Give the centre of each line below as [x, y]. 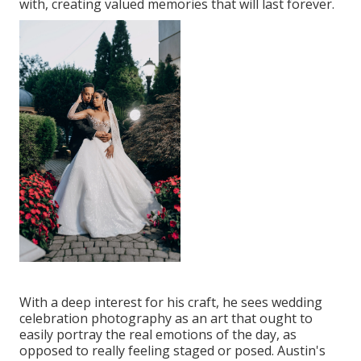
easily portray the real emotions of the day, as [158, 334]
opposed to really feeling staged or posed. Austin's [172, 350]
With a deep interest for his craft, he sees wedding [171, 302]
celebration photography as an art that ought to [166, 318]
